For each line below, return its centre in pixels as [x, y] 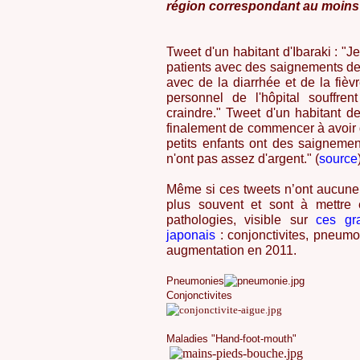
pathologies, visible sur [237, 220]
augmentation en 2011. [231, 250]
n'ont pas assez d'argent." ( [243, 159]
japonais [193, 235]
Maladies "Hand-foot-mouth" [231, 339]
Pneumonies [195, 281]
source [338, 159]
